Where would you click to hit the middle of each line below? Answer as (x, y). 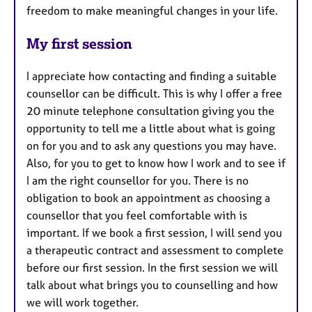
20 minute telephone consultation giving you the (150, 111)
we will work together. (83, 303)
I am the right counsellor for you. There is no (138, 181)
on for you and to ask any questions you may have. (151, 146)
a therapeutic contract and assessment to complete (155, 250)
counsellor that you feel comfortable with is (137, 216)
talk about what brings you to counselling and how (152, 285)
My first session (79, 44)
